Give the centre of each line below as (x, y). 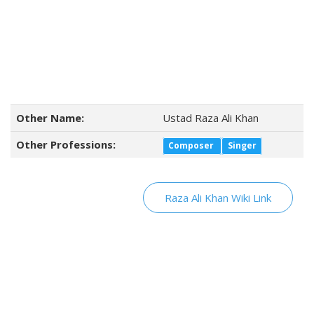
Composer (192, 145)
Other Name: (50, 118)
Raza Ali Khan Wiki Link (218, 198)
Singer (242, 145)
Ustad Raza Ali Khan (211, 118)
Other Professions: (66, 144)
